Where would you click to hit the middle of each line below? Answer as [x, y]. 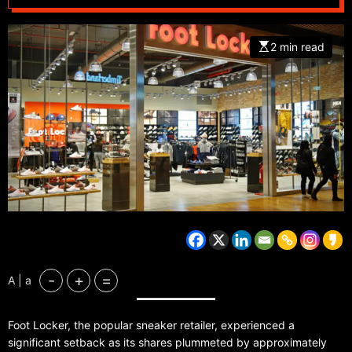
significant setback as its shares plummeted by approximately [167, 343]
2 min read [297, 46]
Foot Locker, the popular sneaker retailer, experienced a [151, 325]
